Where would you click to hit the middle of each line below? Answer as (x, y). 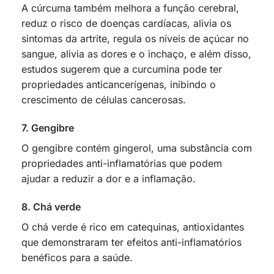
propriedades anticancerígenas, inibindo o (119, 85)
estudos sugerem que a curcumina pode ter (122, 69)
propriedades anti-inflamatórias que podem (122, 163)
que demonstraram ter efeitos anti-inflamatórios (131, 242)
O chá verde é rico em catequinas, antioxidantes (133, 227)
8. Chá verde (51, 206)
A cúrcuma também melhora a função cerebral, (130, 8)
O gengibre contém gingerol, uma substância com (137, 148)
